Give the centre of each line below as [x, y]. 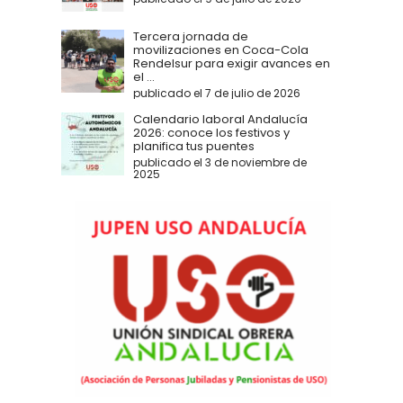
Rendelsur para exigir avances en [232, 64]
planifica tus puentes [194, 147]
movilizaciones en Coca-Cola [221, 50]
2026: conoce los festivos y [211, 133]
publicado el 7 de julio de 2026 [217, 94]
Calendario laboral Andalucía [220, 120]
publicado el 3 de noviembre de [220, 163]
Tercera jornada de [191, 37]
